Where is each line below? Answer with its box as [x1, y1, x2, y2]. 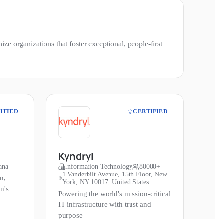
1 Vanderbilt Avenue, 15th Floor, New [62, 171, 167, 178]
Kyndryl [58, 150, 94, 163]
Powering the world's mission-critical [58, 190, 171, 198]
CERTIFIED [133, 108, 168, 115]
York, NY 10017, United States [62, 178, 149, 186]
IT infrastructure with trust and [58, 200, 151, 209]
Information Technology [65, 163, 132, 171]
